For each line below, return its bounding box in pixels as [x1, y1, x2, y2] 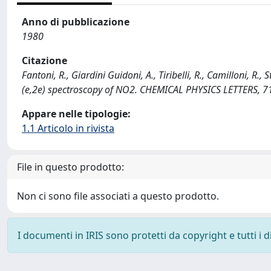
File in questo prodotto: [17, 160, 124, 174]
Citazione [22, 54, 67, 67]
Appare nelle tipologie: [22, 107, 131, 120]
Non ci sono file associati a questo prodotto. [17, 189, 219, 203]
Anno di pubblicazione [22, 15, 129, 28]
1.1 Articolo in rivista [22, 122, 114, 135]
